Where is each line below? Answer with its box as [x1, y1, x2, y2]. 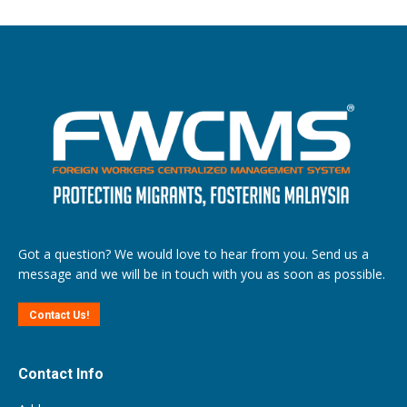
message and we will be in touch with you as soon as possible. [18, 264, 385, 283]
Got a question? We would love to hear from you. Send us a [18, 244, 369, 263]
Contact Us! [29, 308, 89, 322]
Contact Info [18, 365, 104, 383]
